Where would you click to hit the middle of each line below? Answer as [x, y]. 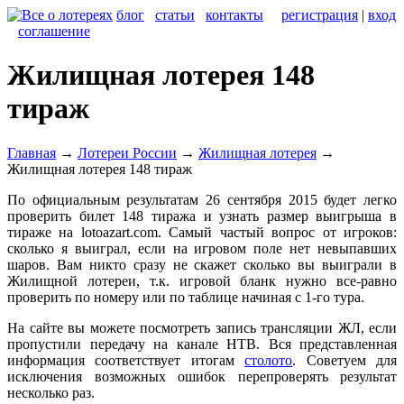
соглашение [54, 31]
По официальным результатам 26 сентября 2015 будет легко [202, 199]
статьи [175, 15]
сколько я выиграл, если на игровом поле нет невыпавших [202, 248]
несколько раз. [51, 392]
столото [269, 360]
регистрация [320, 15]
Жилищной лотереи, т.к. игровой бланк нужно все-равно [202, 280]
